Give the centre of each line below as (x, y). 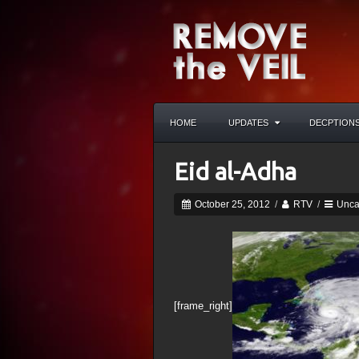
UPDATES (248, 123)
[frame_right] (203, 305)
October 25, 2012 (231, 204)
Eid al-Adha (235, 171)
